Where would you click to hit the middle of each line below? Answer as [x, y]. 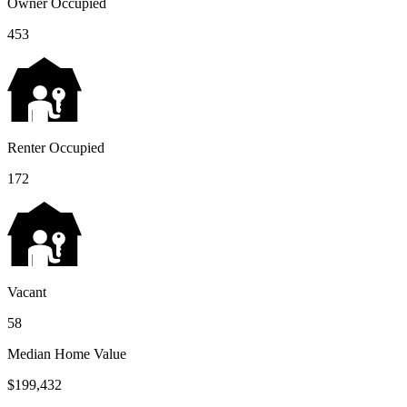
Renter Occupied [56, 147]
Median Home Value [67, 353]
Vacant [27, 292]
